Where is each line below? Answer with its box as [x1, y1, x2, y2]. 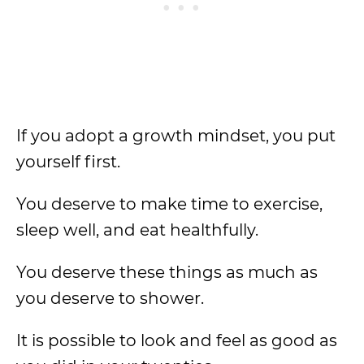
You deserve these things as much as [16, 262, 318, 282]
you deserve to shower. [16, 288, 204, 308]
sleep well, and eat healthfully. [16, 220, 258, 240]
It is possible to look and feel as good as [16, 331, 337, 350]
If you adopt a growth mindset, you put [16, 126, 336, 145]
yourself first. [16, 152, 120, 171]
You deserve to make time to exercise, [16, 194, 323, 214]
